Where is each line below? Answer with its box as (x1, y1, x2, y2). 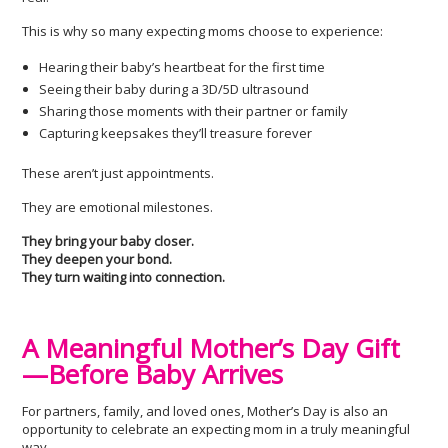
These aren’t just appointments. (22, 164, 215, 182)
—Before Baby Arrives (22, 356, 284, 392)
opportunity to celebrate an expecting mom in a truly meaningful (22, 420, 411, 438)
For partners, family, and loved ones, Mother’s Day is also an (22, 402, 389, 420)
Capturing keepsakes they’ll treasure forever (39, 124, 313, 142)
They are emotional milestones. (22, 198, 214, 216)
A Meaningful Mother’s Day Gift (22, 330, 401, 366)
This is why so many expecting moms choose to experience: (22, 22, 384, 40)
